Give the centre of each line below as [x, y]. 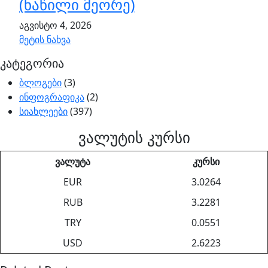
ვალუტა [73, 162]
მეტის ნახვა [45, 39]
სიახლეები [43, 111]
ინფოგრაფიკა [52, 97]
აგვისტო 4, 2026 [55, 25]
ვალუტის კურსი [134, 137]
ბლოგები [40, 83]
